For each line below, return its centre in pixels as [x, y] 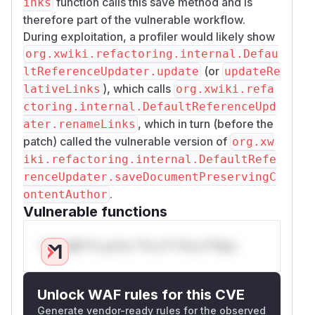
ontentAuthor [65, 194]
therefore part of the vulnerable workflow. [134, 19]
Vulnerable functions [95, 211]
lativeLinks [62, 89]
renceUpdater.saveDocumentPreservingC [150, 176]
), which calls [138, 88]
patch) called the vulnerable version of [127, 141]
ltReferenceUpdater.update [111, 71]
